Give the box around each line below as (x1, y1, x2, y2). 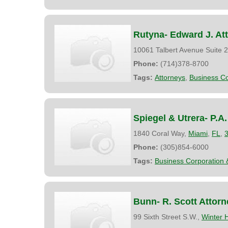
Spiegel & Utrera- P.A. (133, 112, 227, 123)
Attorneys (155, 73, 185, 81)
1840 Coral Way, (133, 129, 188, 137)
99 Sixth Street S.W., (133, 212, 202, 221)
